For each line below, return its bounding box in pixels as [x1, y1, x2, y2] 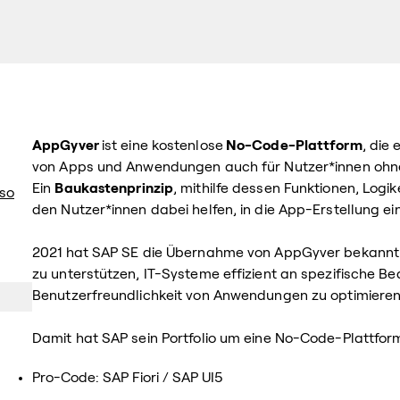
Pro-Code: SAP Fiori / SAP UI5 [32, 370, 223, 385]
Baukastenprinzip [54, 180, 174, 196]
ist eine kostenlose [101, 137, 223, 153]
